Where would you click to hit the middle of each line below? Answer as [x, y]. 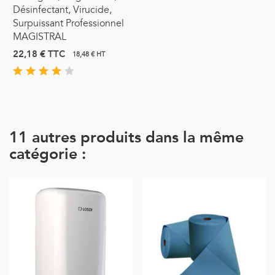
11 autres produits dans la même [126, 138]
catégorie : [48, 155]
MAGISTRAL [40, 37]
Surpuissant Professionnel [68, 24]
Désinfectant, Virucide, [62, 10]
